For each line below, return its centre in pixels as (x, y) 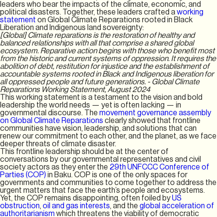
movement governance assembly (155, 113)
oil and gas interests (76, 206)
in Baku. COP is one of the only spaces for (117, 175)
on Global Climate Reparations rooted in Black (115, 20)
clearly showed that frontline (152, 120)
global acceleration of (177, 206)
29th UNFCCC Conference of (159, 167)
